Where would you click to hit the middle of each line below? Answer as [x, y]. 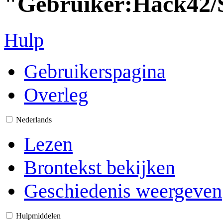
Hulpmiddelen [38, 216]
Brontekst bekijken [100, 167]
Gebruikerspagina [95, 71]
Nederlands [34, 119]
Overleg [56, 95]
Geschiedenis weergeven [123, 191]
